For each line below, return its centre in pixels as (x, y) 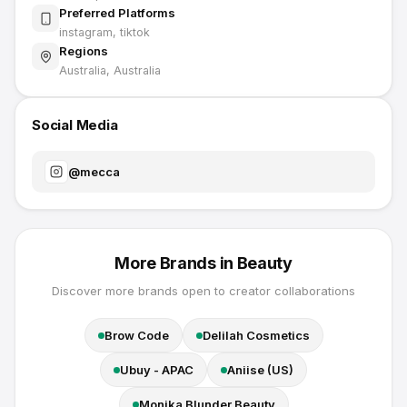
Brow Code (136, 335)
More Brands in (176, 263)
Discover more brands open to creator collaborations (203, 291)
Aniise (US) (260, 370)
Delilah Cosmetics (256, 335)
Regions (84, 51)
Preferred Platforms (117, 13)
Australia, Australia (110, 70)
